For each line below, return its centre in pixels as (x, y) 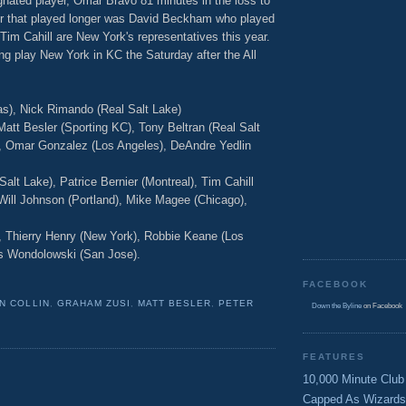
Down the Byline (337, 306)
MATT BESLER (174, 304)
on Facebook (382, 306)
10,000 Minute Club (353, 379)
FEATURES (334, 357)
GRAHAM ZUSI (93, 304)
